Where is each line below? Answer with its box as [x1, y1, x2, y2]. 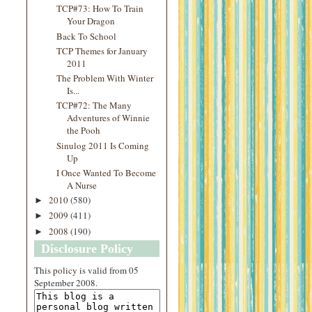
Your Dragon [67, 15, 116, 28]
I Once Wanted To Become [56, 166, 157, 179]
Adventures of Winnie [67, 111, 150, 125]
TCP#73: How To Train [56, 2, 144, 15]
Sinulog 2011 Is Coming [56, 139, 150, 152]
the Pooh [67, 124, 101, 137]
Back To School [56, 29, 117, 42]
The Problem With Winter [56, 72, 154, 84]
